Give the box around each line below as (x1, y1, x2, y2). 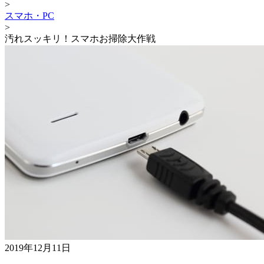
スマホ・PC (5, 10, 54, 21)
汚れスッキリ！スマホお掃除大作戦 (5, 33, 156, 44)
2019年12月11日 (5, 242, 71, 253)
